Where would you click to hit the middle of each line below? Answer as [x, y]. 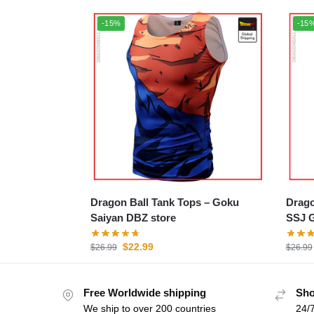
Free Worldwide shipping [145, 293]
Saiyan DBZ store [133, 217]
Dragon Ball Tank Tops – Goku [151, 202]
